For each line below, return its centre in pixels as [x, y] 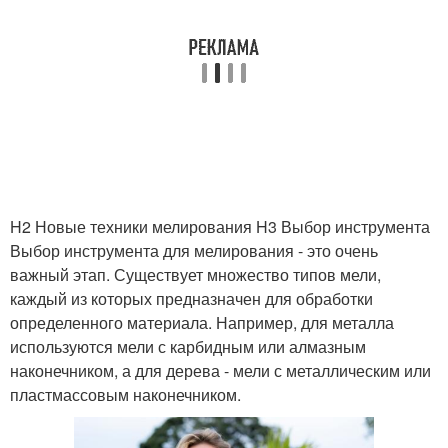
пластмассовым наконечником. [125, 394]
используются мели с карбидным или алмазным [188, 346]
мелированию [117, 65]
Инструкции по [117, 41]
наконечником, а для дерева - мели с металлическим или [220, 370]
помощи [331, 65]
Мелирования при [331, 41]
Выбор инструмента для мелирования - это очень [194, 250]
